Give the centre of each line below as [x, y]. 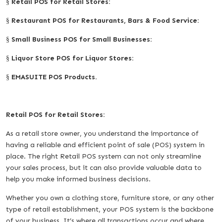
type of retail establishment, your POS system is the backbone [110, 209]
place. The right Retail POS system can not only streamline [104, 156]
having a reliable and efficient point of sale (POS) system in [105, 145]
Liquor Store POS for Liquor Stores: [72, 58]
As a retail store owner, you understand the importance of [102, 133]
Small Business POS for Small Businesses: [82, 39]
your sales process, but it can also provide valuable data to [104, 167]
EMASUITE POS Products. [54, 77]
